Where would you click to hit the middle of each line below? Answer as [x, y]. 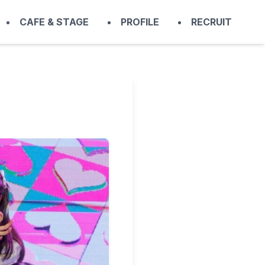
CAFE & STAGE [54, 22]
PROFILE [140, 22]
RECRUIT [211, 22]
